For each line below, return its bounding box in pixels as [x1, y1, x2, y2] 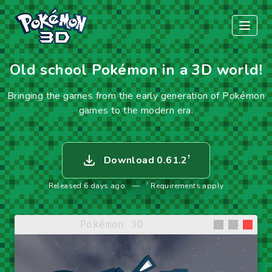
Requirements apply [148, 181, 224, 191]
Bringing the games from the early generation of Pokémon [7, 89, 265, 103]
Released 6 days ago [48, 181, 126, 191]
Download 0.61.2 [103, 154, 188, 167]
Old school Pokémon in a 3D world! [9, 60, 263, 80]
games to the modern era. [78, 104, 194, 117]
